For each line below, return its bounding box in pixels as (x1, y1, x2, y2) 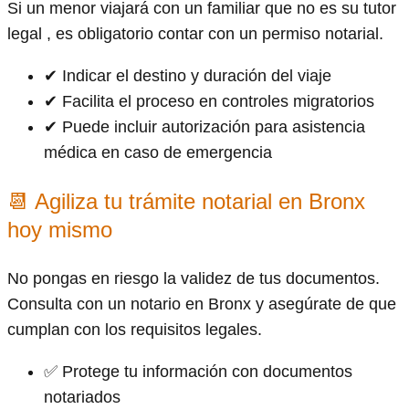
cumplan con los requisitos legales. (7, 320, 262, 339)
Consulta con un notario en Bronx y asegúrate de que (7, 294, 396, 313)
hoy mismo (7, 216, 112, 242)
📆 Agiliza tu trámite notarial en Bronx (7, 188, 365, 214)
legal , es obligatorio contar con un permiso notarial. (7, 24, 383, 43)
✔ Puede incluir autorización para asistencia (44, 117, 365, 136)
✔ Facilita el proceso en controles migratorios (44, 91, 374, 110)
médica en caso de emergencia (44, 142, 272, 162)
